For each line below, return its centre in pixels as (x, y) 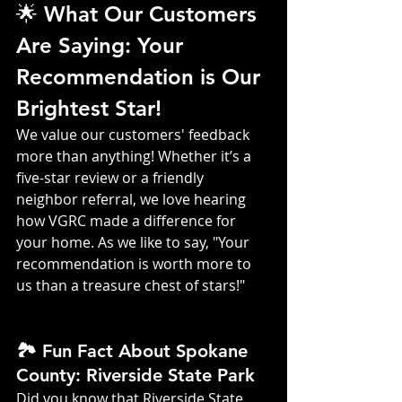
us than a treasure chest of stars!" (131, 285)
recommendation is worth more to (135, 263)
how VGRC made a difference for (128, 220)
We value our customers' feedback (135, 134)
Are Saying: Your (103, 45)
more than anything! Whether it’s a (135, 156)
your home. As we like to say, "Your (135, 242)
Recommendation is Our (141, 76)
